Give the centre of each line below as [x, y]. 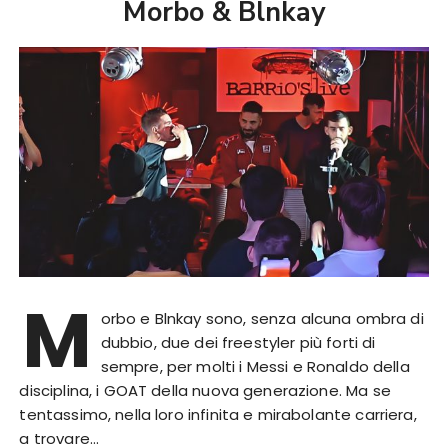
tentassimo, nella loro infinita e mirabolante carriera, [218, 415]
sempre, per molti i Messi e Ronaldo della [255, 367]
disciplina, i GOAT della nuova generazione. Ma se [205, 391]
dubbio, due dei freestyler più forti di [238, 343]
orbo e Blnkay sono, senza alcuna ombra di [262, 319]
